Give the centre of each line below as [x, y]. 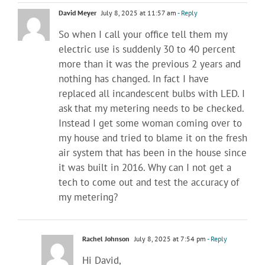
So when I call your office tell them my [143, 34]
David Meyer [77, 12]
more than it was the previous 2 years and [150, 64]
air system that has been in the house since [153, 152]
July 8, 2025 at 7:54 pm [169, 238]
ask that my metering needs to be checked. [151, 108]
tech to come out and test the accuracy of [149, 182]
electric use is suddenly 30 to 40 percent [147, 49]
